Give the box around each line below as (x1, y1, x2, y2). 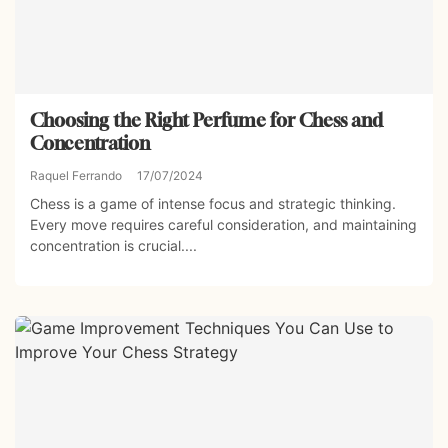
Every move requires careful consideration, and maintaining (30, 215, 417, 233)
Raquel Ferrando (30, 167, 122, 183)
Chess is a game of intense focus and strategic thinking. (30, 194, 396, 212)
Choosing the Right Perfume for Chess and (30, 108, 383, 131)
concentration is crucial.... (30, 236, 197, 254)
